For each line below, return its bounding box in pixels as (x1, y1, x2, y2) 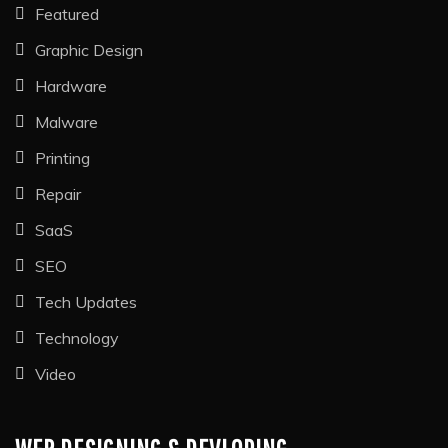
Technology (35, 327, 119, 348)
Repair (35, 183, 81, 204)
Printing (35, 147, 90, 168)
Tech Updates (35, 291, 137, 312)
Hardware (35, 75, 107, 96)
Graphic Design (35, 39, 143, 60)
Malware (35, 111, 98, 132)
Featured (35, 3, 99, 24)
